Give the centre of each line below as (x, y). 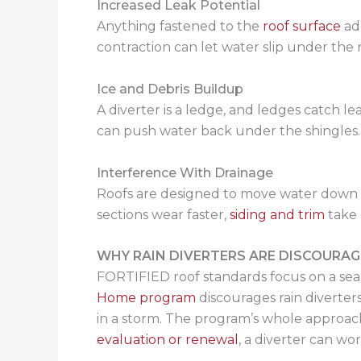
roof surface (302, 27)
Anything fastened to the (180, 27)
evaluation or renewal (168, 340)
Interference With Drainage (185, 172)
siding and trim (277, 214)
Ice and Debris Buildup (170, 89)
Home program (146, 298)
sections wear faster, (163, 214)
